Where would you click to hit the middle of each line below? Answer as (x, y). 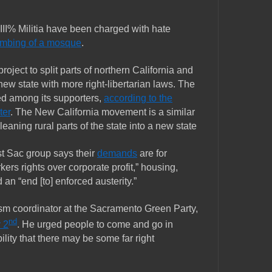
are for (152, 154)
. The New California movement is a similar (103, 112)
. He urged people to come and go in (95, 225)
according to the (138, 98)
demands (117, 154)
